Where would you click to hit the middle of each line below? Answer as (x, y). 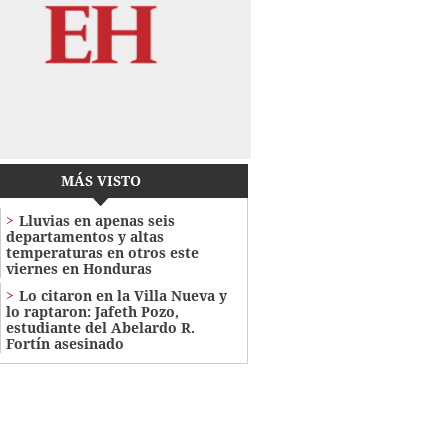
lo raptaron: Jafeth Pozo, (92, 312)
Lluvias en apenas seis (96, 221)
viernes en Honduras (78, 269)
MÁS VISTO (100, 181)
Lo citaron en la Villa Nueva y (122, 296)
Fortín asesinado (64, 344)
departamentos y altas (84, 237)
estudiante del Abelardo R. (100, 328)
